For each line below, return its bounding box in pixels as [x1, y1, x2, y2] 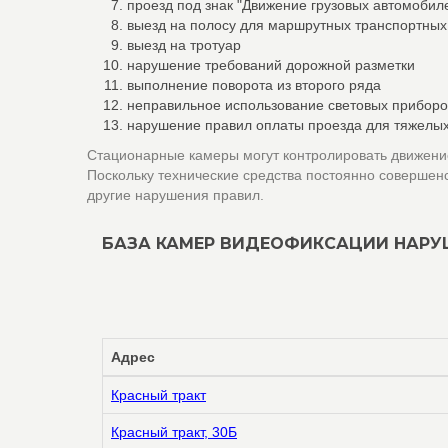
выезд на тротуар [127, 37, 241, 53]
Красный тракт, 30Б [111, 424, 237, 440]
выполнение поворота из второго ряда [127, 77, 381, 93]
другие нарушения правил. [87, 187, 264, 203]
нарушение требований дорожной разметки [127, 57, 415, 73]
